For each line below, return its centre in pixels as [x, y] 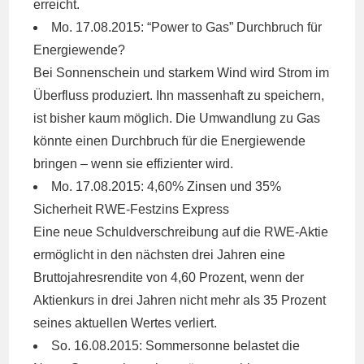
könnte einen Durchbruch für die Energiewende [170, 141]
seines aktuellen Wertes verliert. [126, 323]
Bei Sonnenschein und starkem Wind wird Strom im [182, 73]
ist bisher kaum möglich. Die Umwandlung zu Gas [177, 118]
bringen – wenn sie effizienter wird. [134, 164]
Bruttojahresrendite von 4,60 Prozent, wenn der [169, 277]
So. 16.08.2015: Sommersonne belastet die [176, 346]
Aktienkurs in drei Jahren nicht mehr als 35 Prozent [180, 300]
